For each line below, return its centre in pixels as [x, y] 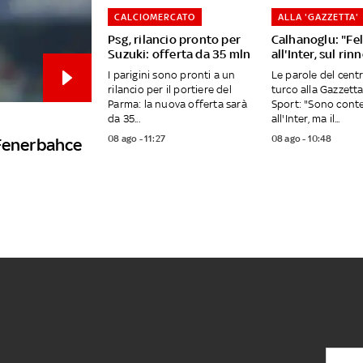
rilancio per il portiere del [170, 90]
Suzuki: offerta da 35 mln [179, 54]
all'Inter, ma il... [305, 119]
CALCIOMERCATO [155, 17]
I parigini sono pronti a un [172, 75]
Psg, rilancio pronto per [174, 40]
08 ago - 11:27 [137, 139]
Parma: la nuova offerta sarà [177, 105]
